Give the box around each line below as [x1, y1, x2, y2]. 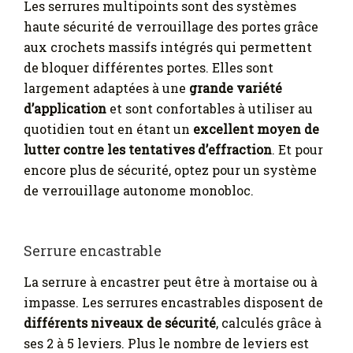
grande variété [189, 80, 282, 97]
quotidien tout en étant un [24, 121, 193, 138]
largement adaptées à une [24, 80, 189, 97]
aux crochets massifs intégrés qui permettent [24, 39, 312, 56]
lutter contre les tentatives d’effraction [24, 141, 272, 158]
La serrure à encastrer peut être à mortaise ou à [24, 273, 318, 290]
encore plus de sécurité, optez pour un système [24, 162, 317, 179]
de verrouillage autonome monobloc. [24, 182, 254, 199]
